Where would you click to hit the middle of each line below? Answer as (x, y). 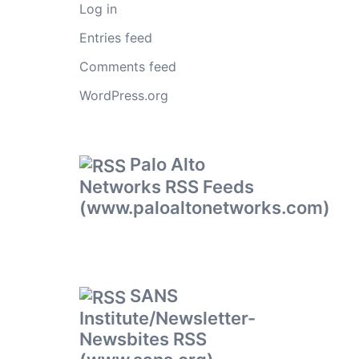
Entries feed (115, 38)
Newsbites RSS (143, 339)
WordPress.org (123, 95)
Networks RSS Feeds (166, 187)
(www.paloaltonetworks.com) (204, 208)
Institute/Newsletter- (167, 318)
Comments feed (127, 67)
